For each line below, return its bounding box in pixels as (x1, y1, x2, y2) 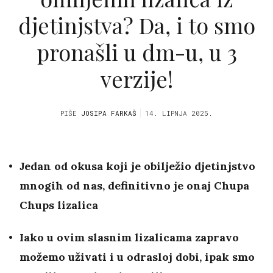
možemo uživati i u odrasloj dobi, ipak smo (19, 250, 255, 264)
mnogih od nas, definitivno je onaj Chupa (19, 179, 249, 193)
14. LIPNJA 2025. (145, 108, 213, 118)
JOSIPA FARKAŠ (81, 108, 136, 118)
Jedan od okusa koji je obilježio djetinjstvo (19, 159, 255, 174)
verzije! (100, 63, 173, 93)
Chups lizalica (19, 198, 101, 213)
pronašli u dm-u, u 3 (36, 37, 237, 66)
